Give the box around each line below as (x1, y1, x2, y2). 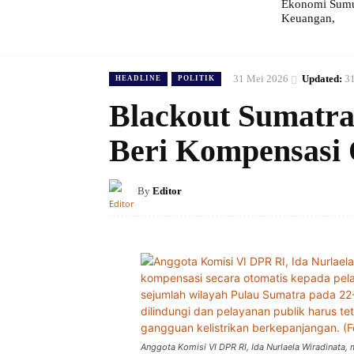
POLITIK (178, 74, 215, 83)
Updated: (302, 72, 342, 85)
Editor (153, 184, 182, 197)
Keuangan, (281, 11, 335, 24)
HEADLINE (115, 74, 161, 83)
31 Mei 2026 (233, 72, 288, 85)
